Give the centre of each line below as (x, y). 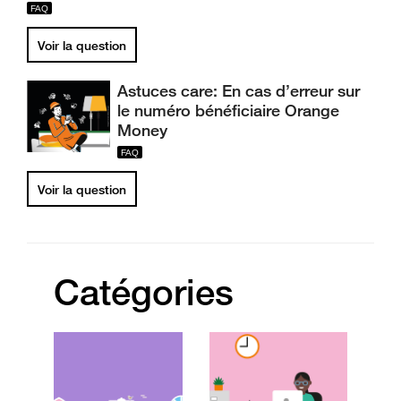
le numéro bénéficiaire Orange (228, 110)
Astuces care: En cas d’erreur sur (238, 90)
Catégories (144, 292)
